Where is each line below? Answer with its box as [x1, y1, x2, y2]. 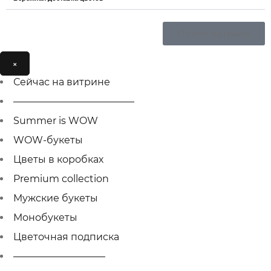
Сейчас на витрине [13, 76, 110, 88]
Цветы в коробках [13, 153, 103, 165]
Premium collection [13, 172, 109, 184]
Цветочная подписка [13, 230, 119, 243]
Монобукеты [13, 211, 77, 223]
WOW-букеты [13, 134, 83, 146]
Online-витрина [177, 27, 250, 39]
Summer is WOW [13, 114, 98, 126]
